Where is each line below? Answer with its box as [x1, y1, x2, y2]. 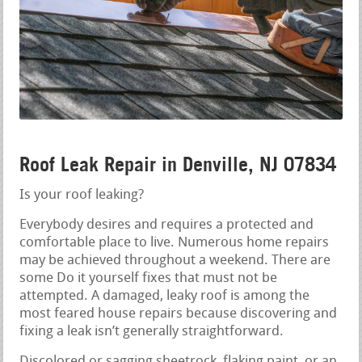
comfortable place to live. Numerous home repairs [19, 236, 330, 250]
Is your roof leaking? [19, 188, 145, 203]
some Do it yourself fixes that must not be [19, 271, 278, 286]
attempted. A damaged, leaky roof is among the [19, 289, 310, 304]
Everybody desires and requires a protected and [19, 218, 314, 233]
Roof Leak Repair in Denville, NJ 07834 [19, 153, 337, 177]
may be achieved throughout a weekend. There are [19, 254, 331, 268]
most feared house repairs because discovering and [19, 307, 338, 322]
